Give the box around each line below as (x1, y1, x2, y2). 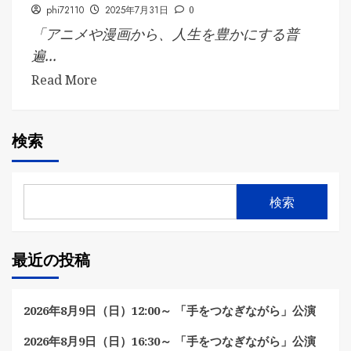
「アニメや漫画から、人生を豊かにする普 (31, 24, 299, 44)
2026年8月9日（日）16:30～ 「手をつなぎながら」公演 (24, 333, 316, 349)
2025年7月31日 (105, 3, 168, 18)
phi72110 (46, 3, 84, 18)
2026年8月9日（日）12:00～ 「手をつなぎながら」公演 (24, 302, 316, 319)
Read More (31, 71, 97, 89)
